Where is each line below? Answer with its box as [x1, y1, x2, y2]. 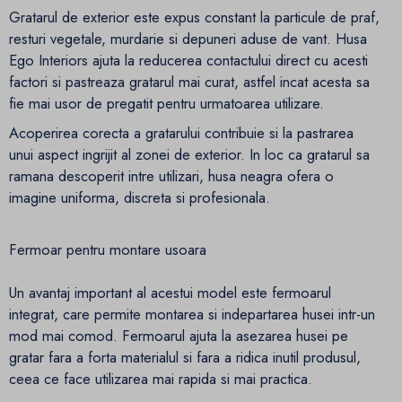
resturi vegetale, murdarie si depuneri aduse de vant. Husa [9, 28, 367, 50]
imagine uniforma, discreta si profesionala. [9, 187, 270, 209]
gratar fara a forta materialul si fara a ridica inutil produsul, [9, 345, 361, 368]
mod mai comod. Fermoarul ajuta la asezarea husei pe [9, 324, 348, 346]
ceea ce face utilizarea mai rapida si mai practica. [9, 367, 312, 389]
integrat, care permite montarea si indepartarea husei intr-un [9, 302, 375, 325]
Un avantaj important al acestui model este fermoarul [9, 281, 331, 303]
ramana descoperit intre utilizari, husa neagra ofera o [9, 165, 334, 188]
